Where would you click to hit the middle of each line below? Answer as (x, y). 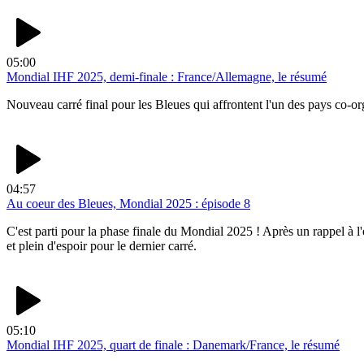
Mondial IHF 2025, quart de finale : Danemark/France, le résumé (173, 345)
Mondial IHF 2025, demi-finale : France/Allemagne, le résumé (167, 77)
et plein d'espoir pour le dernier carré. (102, 246)
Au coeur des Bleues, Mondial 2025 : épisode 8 (128, 204)
